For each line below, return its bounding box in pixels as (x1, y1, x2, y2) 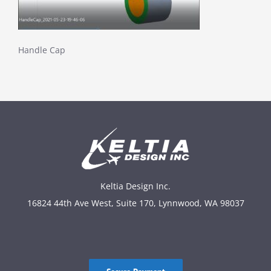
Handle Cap (18, 44, 65, 56)
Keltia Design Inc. (100, 180, 171, 192)
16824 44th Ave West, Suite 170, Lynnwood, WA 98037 (27, 197, 244, 209)
